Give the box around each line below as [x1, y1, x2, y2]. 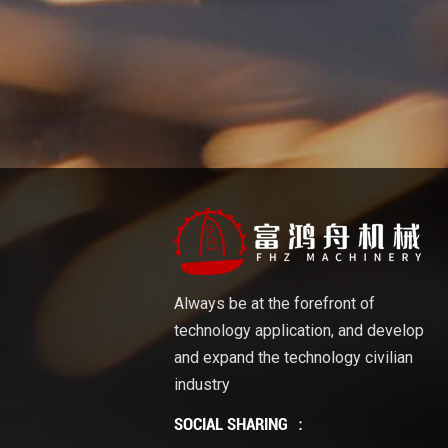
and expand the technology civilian [174, 348, 414, 368]
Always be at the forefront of [174, 294, 376, 314]
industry [174, 375, 231, 395]
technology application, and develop [174, 321, 425, 341]
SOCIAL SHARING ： [174, 414, 310, 435]
